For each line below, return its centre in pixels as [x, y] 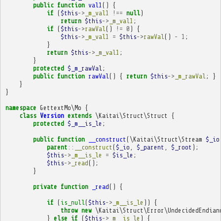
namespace [21, 108]
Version [52, 115]
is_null [73, 202]
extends [79, 115]
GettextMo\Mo [60, 108]
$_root [181, 147]
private [45, 186]
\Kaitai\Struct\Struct [131, 115]
